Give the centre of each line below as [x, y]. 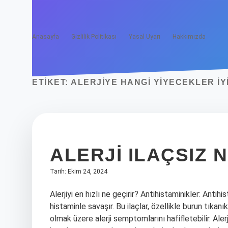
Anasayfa [46, 37]
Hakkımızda [189, 37]
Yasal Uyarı [145, 37]
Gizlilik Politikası [94, 37]
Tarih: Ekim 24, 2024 [79, 172]
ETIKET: [51, 82]
